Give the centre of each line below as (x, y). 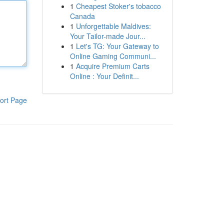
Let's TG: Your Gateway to (117, 46)
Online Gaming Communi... (113, 56)
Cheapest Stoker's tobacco (118, 6)
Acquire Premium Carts (112, 66)
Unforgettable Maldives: (113, 26)
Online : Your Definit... (104, 76)
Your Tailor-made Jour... (107, 36)
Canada (82, 16)
